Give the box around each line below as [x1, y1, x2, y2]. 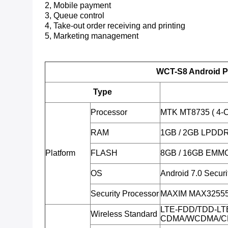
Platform [45, 149, 75, 157]
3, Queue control [45, 11, 104, 20]
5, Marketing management [45, 32, 138, 40]
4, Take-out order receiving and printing [45, 21, 185, 30]
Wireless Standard [91, 210, 157, 218]
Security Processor [91, 189, 159, 198]
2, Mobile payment [45, 1, 111, 10]
